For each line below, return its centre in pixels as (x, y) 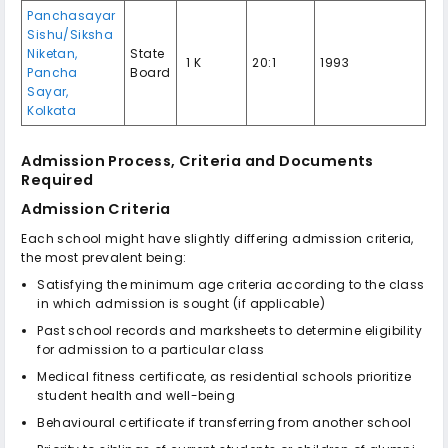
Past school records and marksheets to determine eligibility (230, 330)
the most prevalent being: (104, 257)
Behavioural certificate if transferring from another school (224, 422)
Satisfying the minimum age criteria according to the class (231, 284)
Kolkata (52, 110)
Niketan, (52, 53)
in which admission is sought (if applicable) (181, 303)
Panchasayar (71, 15)
